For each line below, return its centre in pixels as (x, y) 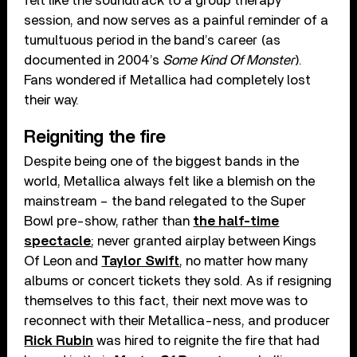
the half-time (236, 222)
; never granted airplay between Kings (204, 241)
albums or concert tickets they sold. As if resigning (178, 281)
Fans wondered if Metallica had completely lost (168, 80)
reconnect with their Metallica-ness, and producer (177, 321)
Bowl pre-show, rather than (109, 222)
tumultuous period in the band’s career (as (153, 41)
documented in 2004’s (94, 61)
